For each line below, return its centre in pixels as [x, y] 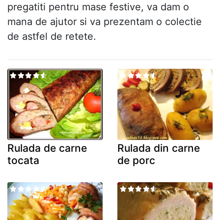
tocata [23, 161]
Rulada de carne [47, 148]
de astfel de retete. [52, 36]
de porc [136, 161]
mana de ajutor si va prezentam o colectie [105, 21]
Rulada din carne [159, 148]
